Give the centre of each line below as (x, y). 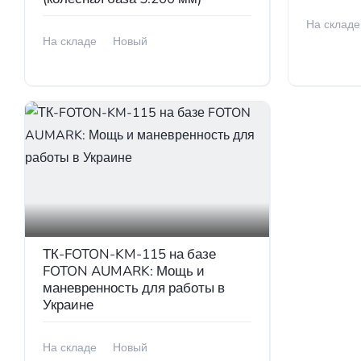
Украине (68, 305)
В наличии (79, 64)
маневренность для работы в (134, 288)
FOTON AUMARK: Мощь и (124, 271)
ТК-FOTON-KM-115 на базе (129, 254)
